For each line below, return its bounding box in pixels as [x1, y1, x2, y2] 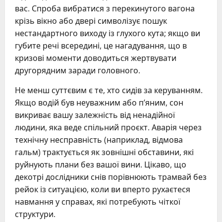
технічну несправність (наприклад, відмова [15, 134, 183, 146]
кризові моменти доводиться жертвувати [15, 53, 176, 64]
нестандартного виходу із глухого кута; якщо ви [15, 28, 200, 39]
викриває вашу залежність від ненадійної [15, 110, 175, 121]
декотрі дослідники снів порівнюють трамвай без [15, 171, 207, 183]
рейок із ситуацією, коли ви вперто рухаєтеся [15, 184, 190, 195]
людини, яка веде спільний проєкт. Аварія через [15, 122, 202, 133]
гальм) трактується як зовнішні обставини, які [15, 147, 194, 158]
